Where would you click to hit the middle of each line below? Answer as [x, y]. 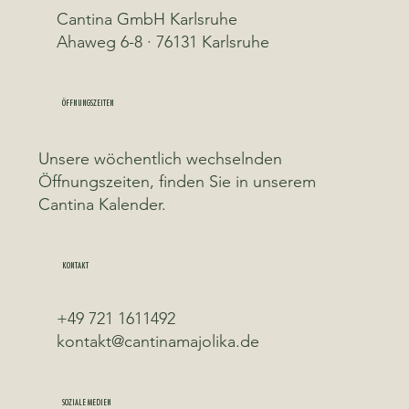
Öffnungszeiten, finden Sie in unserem [177, 181]
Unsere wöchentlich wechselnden [160, 158]
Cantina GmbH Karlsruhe [147, 19]
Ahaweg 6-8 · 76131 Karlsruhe [163, 42]
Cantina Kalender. [102, 204]
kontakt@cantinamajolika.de [158, 342]
